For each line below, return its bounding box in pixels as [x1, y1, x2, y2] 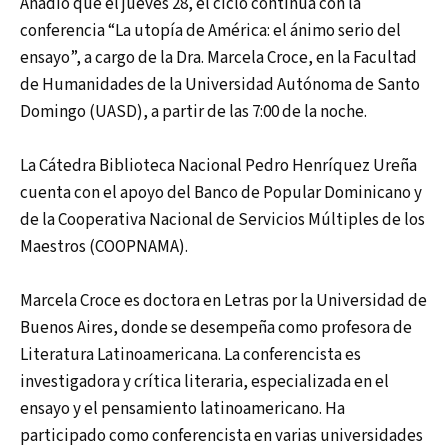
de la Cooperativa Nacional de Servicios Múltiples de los [20, 207, 425, 232]
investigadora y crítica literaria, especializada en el [20, 370, 389, 395]
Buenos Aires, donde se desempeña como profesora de [20, 316, 412, 341]
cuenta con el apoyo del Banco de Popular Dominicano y [20, 180, 422, 205]
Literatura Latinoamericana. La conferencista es [20, 343, 361, 368]
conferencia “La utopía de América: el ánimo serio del [20, 18, 401, 43]
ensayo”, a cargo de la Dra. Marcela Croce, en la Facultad [20, 45, 417, 70]
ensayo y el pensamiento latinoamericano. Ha [20, 397, 345, 422]
